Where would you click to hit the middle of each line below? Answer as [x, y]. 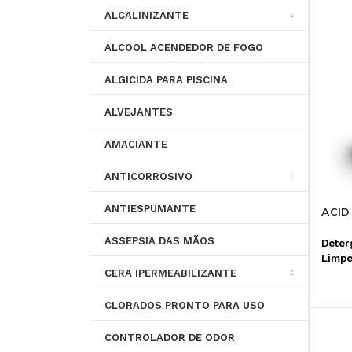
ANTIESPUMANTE [150, 209]
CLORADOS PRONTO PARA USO [184, 306]
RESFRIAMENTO [119, 45]
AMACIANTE [136, 145]
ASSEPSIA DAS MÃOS [159, 241]
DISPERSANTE [271, 32]
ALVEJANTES [138, 112]
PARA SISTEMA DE [124, 32]
